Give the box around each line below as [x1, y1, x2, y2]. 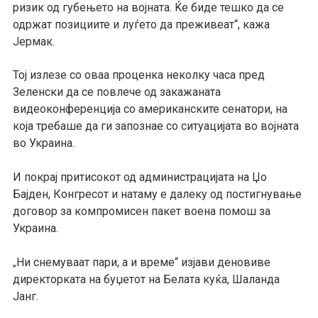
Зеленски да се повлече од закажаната [12, 85, 221, 99]
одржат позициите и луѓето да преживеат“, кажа [12, 17, 270, 31]
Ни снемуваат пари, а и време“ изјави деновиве [16, 255, 270, 269]
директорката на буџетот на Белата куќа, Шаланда [12, 272, 280, 286]
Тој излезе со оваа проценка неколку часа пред [12, 68, 265, 82]
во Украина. [12, 136, 75, 150]
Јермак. [12, 34, 55, 48]
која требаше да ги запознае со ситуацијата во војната [12, 119, 299, 133]
